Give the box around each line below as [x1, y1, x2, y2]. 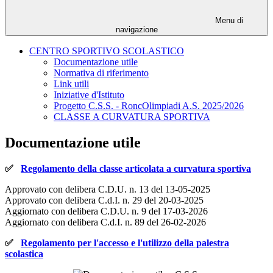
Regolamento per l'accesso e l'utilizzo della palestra [21, 238, 229, 249]
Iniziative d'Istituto [54, 90, 124, 101]
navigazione [115, 25, 158, 35]
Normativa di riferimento [54, 68, 149, 79]
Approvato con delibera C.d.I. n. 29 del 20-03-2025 [5, 195, 204, 206]
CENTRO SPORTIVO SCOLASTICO [29, 46, 184, 57]
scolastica [5, 249, 43, 260]
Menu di [213, 16, 243, 26]
